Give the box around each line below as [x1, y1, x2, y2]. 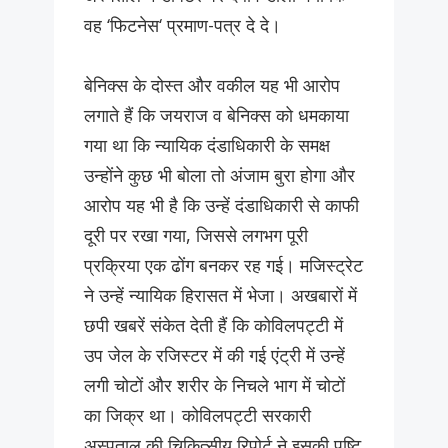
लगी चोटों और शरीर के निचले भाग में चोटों [84, 373, 345, 398]
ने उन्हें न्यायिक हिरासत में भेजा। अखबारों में [84, 283, 357, 308]
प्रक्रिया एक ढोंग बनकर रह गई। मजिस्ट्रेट [84, 253, 363, 278]
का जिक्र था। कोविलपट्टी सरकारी [84, 403, 311, 428]
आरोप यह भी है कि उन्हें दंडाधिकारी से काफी [84, 193, 359, 218]
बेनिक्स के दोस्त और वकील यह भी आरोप [84, 73, 340, 98]
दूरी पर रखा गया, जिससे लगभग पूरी [84, 223, 308, 248]
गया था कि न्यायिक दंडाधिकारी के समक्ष [84, 133, 330, 158]
